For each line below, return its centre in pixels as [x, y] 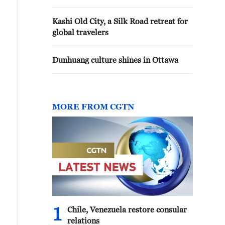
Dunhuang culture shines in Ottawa [115, 60]
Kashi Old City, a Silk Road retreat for [120, 21]
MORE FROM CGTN [93, 106]
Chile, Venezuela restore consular [127, 209]
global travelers [80, 32]
